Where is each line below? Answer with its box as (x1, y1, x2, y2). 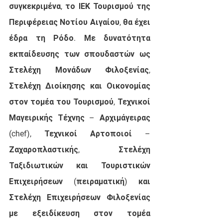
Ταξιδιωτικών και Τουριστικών (9, 160, 150, 170)
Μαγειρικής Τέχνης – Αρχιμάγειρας (9, 112, 150, 122)
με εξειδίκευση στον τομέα (9, 208, 150, 218)
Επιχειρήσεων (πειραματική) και (9, 176, 150, 186)
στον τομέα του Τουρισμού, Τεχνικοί (9, 97, 150, 107)
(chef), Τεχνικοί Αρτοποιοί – (9, 128, 150, 138)
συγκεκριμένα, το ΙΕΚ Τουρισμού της (9, 1, 150, 11)
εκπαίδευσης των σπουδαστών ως (9, 49, 150, 59)
